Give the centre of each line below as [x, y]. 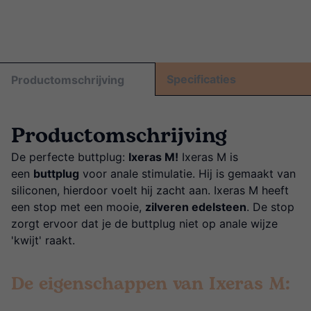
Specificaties [201, 79]
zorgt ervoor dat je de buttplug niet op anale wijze [144, 224]
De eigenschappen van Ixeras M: [151, 285]
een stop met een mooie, [78, 207]
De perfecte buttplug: [70, 157]
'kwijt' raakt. [43, 241]
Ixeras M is [208, 157]
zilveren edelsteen [196, 207]
